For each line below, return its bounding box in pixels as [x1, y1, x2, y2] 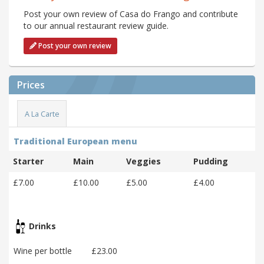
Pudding [193, 156, 228, 167]
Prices [17, 78, 45, 92]
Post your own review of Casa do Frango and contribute [24, 8, 238, 20]
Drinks [27, 220, 56, 232]
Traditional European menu [14, 136, 137, 147]
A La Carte [24, 108, 60, 119]
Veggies [126, 156, 161, 167]
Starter [13, 156, 44, 167]
